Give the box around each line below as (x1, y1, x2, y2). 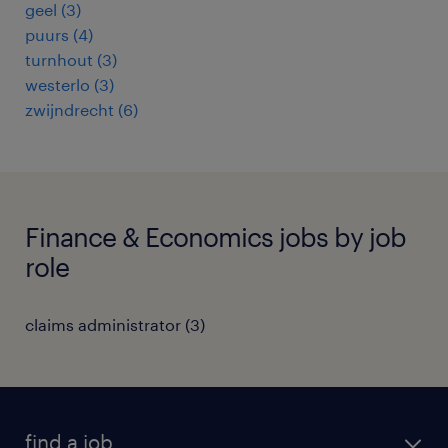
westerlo (25, 75, 90, 94)
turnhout (25, 50, 93, 69)
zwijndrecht (25, 100, 114, 119)
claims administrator (25, 315, 181, 334)
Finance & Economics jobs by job (25, 221, 406, 252)
